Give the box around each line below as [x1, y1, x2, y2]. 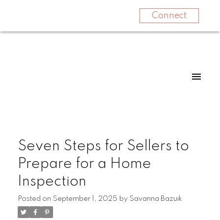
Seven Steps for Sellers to [17, 138, 189, 154]
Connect [151, 11, 187, 20]
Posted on [17, 195, 53, 202]
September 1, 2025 [52, 195, 117, 202]
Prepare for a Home [17, 156, 151, 171]
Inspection [17, 174, 86, 189]
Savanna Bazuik [129, 195, 182, 202]
